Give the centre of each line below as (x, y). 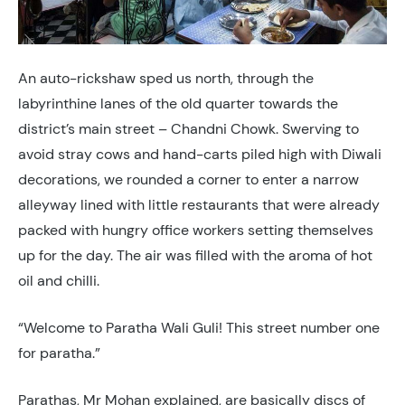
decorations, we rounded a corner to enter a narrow (188, 179)
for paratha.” (59, 353)
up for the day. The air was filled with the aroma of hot (195, 255)
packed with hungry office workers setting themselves (196, 230)
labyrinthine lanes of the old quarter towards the (178, 103)
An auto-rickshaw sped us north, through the (166, 78)
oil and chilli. (59, 280)
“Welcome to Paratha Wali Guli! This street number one (199, 327)
